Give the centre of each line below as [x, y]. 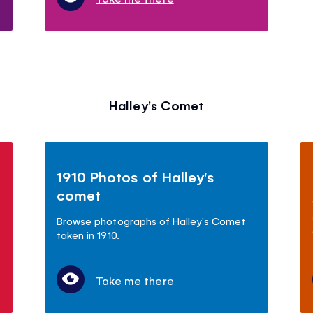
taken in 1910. [88, 235]
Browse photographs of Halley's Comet [151, 221]
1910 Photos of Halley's [136, 177]
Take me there [135, 281]
